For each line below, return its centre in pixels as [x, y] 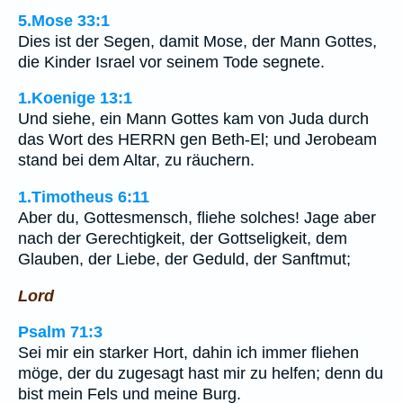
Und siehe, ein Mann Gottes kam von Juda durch [193, 119]
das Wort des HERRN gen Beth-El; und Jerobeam [197, 140]
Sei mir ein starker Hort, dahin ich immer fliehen [188, 353]
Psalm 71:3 [60, 332]
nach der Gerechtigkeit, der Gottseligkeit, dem [183, 238]
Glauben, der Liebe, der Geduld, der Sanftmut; [184, 259]
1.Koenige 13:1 [75, 99]
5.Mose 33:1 [64, 20]
